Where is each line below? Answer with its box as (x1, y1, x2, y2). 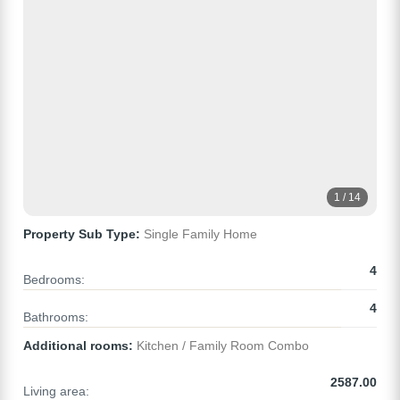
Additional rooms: (23, 338, 133, 354)
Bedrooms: (23, 272, 85, 287)
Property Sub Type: (23, 227, 140, 242)
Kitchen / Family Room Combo (133, 338, 309, 354)
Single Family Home (140, 227, 257, 242)
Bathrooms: (23, 310, 88, 325)
